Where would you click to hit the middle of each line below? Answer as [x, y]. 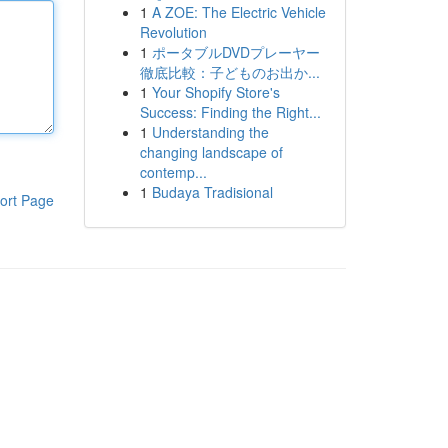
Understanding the [210, 132]
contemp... [173, 172]
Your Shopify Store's [215, 92]
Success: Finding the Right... [230, 112]
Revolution [173, 32]
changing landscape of [211, 152]
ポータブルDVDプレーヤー [235, 52]
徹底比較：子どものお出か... [229, 72]
